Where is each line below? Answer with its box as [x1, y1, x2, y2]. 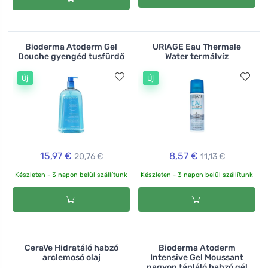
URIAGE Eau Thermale [153, 41, 241, 52]
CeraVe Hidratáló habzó [24, 243, 118, 254]
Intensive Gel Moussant [150, 252, 243, 263]
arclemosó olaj [42, 252, 100, 263]
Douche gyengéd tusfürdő [18, 51, 124, 62]
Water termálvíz [165, 51, 229, 62]
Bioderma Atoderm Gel [25, 41, 117, 52]
